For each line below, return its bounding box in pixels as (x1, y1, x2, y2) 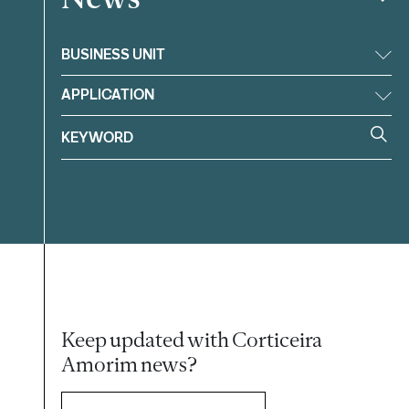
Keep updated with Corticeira (61, 327, 323, 353)
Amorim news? (61, 351, 198, 378)
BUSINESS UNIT (61, 45, 166, 63)
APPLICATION (61, 86, 155, 104)
